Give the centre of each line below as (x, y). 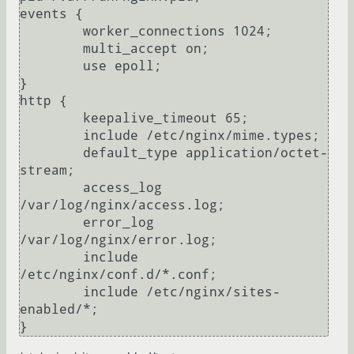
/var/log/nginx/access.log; (122, 205)
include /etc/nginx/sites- (51, 292)
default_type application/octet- (51, 153)
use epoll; (51, 66)
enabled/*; (59, 310)
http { (43, 101)
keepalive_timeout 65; (51, 119)
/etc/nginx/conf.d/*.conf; (119, 275)
